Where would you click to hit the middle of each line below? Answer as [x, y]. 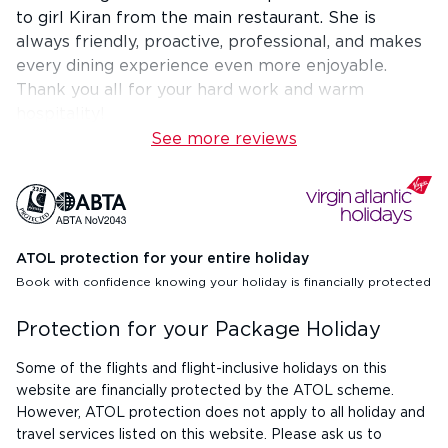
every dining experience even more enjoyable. [201, 66]
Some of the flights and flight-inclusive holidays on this [201, 369]
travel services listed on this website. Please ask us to [199, 435]
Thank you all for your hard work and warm [190, 90]
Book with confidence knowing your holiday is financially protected [223, 282]
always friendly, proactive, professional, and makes [219, 42]
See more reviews [224, 139]
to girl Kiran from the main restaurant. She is [196, 18]
